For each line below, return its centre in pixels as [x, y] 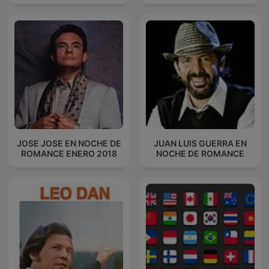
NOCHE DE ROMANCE [200, 153]
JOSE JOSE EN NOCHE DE [69, 143]
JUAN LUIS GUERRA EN [200, 143]
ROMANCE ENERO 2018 [69, 153]
